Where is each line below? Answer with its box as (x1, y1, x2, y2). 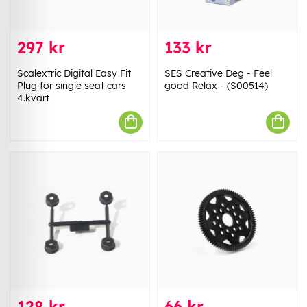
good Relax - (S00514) (164, 79, 268, 92)
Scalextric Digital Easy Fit (17, 66, 131, 79)
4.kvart (17, 91, 49, 104)
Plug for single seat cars (17, 79, 126, 92)
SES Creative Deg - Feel (164, 66, 272, 79)
